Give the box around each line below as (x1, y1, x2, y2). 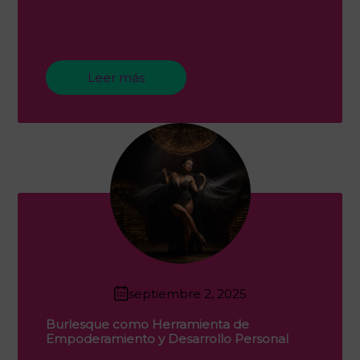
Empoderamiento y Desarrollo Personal (46, 331, 288, 346)
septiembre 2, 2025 (128, 285, 247, 301)
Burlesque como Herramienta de (46, 317, 249, 332)
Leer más (88, 69, 145, 85)
